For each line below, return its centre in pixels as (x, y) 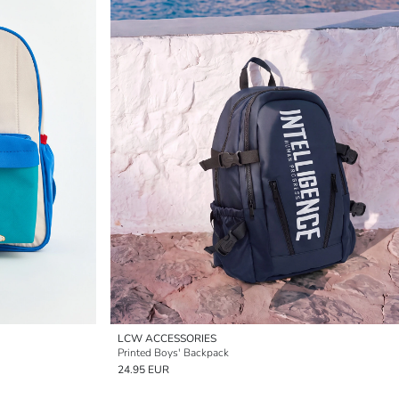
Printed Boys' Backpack (173, 353)
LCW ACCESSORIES (167, 338)
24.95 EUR (143, 370)
